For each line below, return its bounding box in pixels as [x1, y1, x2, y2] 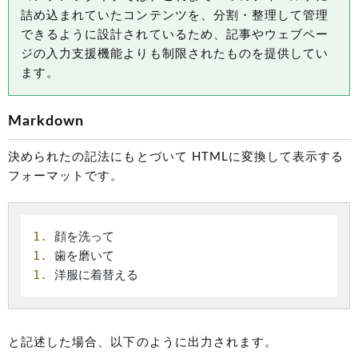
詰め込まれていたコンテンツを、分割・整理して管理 [21, 10, 329, 22]
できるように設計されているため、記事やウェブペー [21, 29, 329, 42]
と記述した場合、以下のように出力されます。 [8, 336, 278, 349]
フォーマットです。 [8, 170, 124, 183]
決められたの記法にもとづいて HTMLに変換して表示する [8, 151, 344, 164]
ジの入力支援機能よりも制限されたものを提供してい [21, 48, 329, 61]
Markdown [8, 114, 85, 129]
